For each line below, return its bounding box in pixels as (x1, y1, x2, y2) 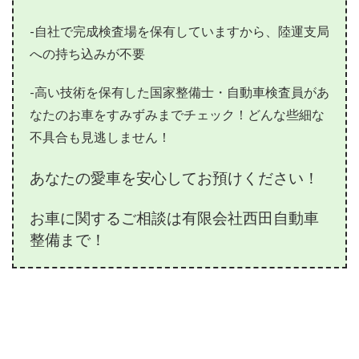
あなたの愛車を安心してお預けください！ (30, 165, 319, 198)
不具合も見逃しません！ (30, 127, 171, 154)
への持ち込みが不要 (30, 43, 145, 71)
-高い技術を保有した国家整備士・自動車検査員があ (30, 82, 329, 109)
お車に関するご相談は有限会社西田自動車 (30, 205, 319, 238)
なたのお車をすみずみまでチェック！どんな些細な (30, 104, 325, 131)
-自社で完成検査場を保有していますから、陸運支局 (30, 21, 329, 48)
